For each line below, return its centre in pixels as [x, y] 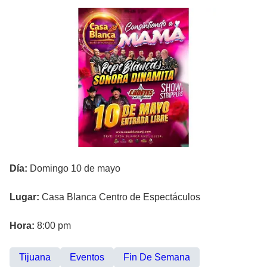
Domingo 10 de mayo [74, 168]
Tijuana [35, 257]
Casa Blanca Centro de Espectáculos [121, 197]
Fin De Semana [157, 257]
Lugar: [26, 197]
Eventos [87, 257]
